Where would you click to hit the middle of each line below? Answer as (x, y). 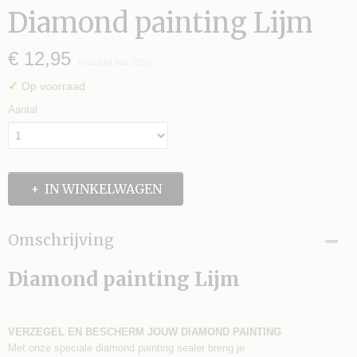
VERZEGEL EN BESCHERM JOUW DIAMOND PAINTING (146, 332)
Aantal (23, 110)
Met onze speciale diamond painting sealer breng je (126, 348)
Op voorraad (52, 86)
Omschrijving (61, 240)
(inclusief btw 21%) (115, 62)
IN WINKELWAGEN (103, 189)
